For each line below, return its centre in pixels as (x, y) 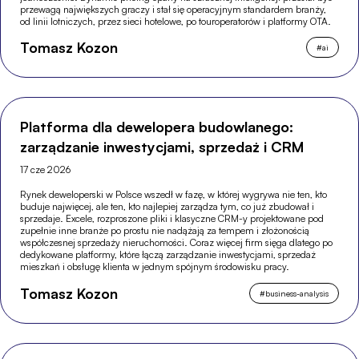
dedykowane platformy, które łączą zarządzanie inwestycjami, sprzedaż (168, 255)
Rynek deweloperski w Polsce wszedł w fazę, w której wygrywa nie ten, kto (174, 195)
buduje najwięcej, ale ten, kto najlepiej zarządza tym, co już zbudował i (167, 207)
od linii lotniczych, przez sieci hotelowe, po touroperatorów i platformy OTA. (176, 21)
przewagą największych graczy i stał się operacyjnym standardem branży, (173, 9)
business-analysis (296, 293)
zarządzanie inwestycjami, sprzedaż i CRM (162, 147)
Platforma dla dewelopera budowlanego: (157, 127)
